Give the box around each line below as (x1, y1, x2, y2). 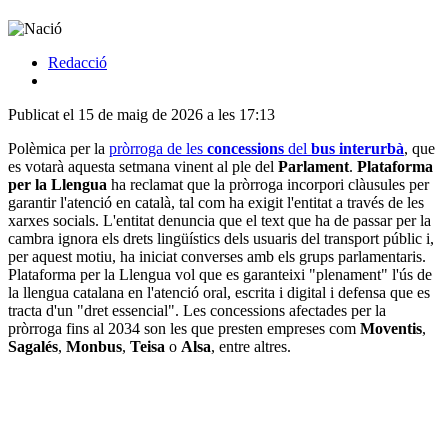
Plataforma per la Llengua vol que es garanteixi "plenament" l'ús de (8, 265, 432, 283)
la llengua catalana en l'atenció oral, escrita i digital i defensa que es (8, 283, 430, 301)
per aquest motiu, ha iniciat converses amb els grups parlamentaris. (8, 247, 426, 265)
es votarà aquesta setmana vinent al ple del (8, 157, 278, 175)
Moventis (360, 319, 422, 337)
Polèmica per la (8, 139, 109, 157)
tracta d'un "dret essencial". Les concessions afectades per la (8, 301, 386, 319)
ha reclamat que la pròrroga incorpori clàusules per (111, 175, 429, 193)
